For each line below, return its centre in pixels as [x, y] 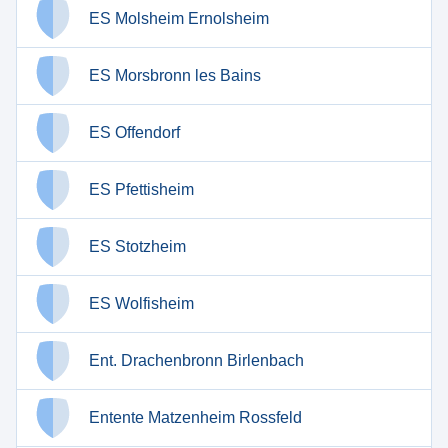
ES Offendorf [134, 132]
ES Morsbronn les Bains [175, 75]
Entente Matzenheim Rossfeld [195, 417]
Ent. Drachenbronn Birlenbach [196, 360]
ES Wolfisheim [141, 303]
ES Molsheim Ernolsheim [179, 18]
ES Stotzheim [137, 246]
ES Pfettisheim [141, 189]
